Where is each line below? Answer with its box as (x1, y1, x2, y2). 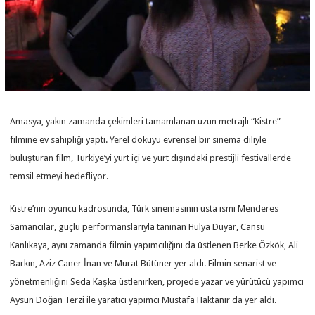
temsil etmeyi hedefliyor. (10, 170, 109, 181)
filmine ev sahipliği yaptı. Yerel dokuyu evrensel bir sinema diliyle (10, 134, 267, 145)
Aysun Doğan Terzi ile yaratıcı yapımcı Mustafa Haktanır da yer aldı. (10, 294, 277, 305)
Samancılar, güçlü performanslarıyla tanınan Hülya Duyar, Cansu (10, 221, 266, 232)
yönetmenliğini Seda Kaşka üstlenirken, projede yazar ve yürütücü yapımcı (10, 276, 304, 287)
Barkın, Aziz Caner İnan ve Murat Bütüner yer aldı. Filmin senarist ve (10, 257, 277, 269)
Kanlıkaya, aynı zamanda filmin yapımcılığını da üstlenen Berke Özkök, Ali (10, 239, 299, 250)
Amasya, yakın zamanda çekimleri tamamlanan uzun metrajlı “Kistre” (10, 115, 281, 127)
